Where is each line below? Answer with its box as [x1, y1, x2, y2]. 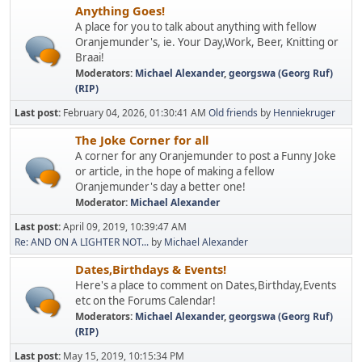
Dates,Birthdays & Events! [75, 261, 226, 277]
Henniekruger [273, 106, 335, 120]
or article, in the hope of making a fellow [75, 164, 274, 179]
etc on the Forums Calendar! [75, 293, 216, 308]
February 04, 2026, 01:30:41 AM [63, 106, 208, 120]
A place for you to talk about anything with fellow [75, 19, 316, 34]
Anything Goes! [75, 2, 165, 19]
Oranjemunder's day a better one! [75, 179, 246, 194]
